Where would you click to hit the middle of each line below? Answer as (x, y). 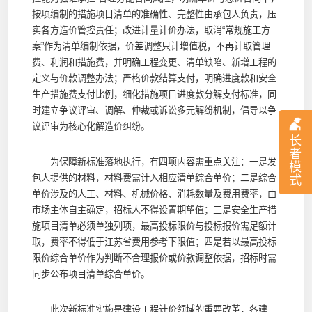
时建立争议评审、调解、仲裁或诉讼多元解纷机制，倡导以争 (154, 110)
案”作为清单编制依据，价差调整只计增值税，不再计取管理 (151, 46)
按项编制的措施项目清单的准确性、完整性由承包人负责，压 (154, 14)
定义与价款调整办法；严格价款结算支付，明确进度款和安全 (154, 78)
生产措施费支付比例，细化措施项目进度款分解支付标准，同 (154, 94)
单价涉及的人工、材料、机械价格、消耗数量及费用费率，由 (154, 194)
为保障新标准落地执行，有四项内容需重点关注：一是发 (154, 162)
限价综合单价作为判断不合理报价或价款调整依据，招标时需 (154, 258)
